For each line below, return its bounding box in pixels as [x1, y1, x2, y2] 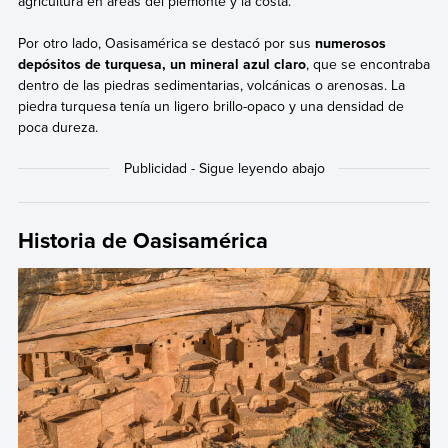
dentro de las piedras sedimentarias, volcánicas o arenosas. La [17, 75, 405, 96]
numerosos [314, 33, 386, 54]
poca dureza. [17, 117, 98, 138]
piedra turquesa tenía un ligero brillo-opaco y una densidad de [17, 96, 404, 117]
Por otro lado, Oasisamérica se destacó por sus [17, 33, 315, 54]
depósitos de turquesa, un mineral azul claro [17, 54, 306, 75]
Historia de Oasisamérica [17, 223, 268, 256]
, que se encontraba [305, 54, 430, 75]
